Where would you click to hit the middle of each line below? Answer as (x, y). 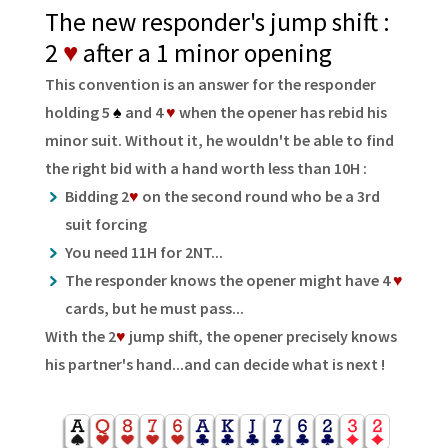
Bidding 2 (96, 196)
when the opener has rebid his (281, 112)
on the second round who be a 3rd (259, 196)
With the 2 (80, 336)
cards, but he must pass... (154, 308)
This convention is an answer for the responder (210, 84)
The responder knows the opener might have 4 (228, 280)
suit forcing (105, 224)
